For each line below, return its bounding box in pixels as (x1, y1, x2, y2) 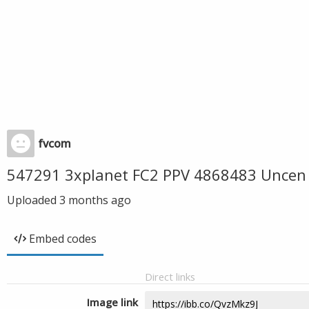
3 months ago (59, 192, 131, 208)
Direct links (145, 270, 195, 283)
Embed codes (29, 231, 97, 246)
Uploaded (7, 192, 59, 208)
